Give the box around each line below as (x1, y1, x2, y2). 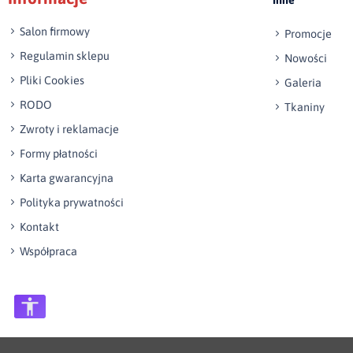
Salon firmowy (20, 24, 90, 38)
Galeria (284, 76, 321, 89)
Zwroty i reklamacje (20, 122, 119, 136)
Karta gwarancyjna (20, 171, 113, 184)
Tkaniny (284, 100, 325, 113)
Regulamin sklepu (20, 49, 110, 62)
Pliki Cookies (20, 73, 84, 87)
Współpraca (20, 244, 77, 258)
